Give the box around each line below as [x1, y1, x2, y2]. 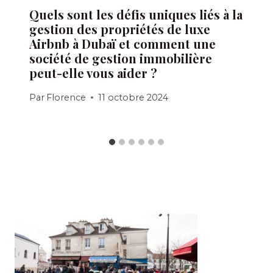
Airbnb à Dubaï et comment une [29, 35, 216, 52]
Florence [46, 91, 87, 103]
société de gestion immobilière [29, 50, 212, 67]
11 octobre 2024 [98, 91, 169, 103]
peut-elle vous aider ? [29, 65, 157, 82]
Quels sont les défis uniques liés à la [29, 6, 243, 23]
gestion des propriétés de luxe [29, 21, 210, 38]
